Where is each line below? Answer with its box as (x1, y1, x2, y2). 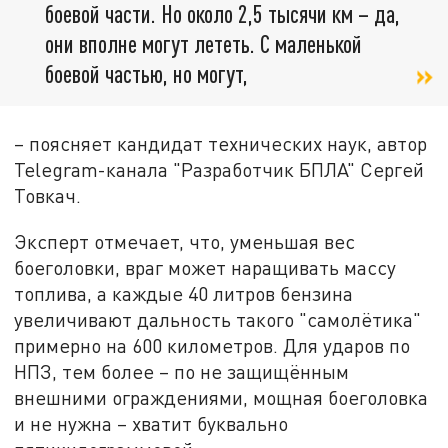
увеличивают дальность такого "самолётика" (14, 307, 422, 331)
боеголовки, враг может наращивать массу (14, 255, 397, 279)
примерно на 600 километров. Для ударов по (14, 333, 411, 357)
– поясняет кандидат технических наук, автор (14, 132, 428, 156)
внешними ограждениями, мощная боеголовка (14, 385, 429, 409)
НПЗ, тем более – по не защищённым (14, 359, 350, 383)
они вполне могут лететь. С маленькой (45, 28, 362, 58)
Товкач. (14, 184, 82, 208)
